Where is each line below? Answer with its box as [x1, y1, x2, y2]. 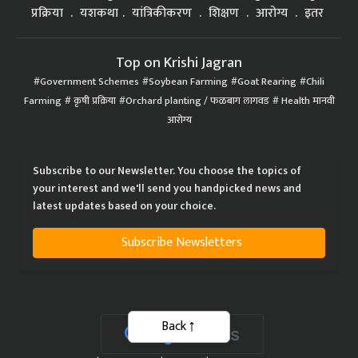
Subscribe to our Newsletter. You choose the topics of [33, 161, 301, 180]
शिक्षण [208, 2, 242, 24]
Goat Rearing [237, 73, 296, 90]
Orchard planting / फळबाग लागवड [125, 92, 269, 109]
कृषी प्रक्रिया [70, 92, 116, 109]
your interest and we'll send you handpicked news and [33, 179, 301, 197]
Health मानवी [278, 92, 335, 109]
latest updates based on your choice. [33, 197, 216, 215]
